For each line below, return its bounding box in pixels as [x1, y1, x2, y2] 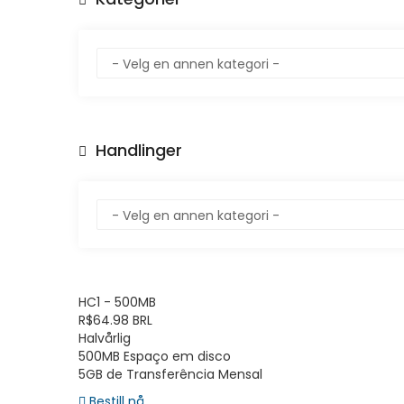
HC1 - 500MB [78, 293, 156, 311]
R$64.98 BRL [78, 311, 152, 329]
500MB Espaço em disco [78, 347, 231, 365]
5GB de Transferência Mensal [78, 365, 262, 383]
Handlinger [87, 139, 182, 161]
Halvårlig [78, 329, 131, 347]
